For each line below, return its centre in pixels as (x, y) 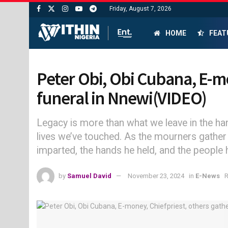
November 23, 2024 (156, 176)
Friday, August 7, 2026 (140, 9)
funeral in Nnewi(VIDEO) (122, 98)
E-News (208, 176)
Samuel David (89, 176)
